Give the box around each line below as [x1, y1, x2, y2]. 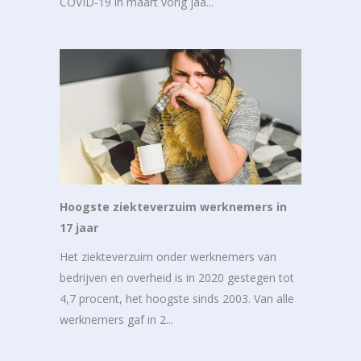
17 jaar [60, 220, 98, 236]
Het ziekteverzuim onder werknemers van [60, 249, 276, 265]
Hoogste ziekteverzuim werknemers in [60, 199, 287, 215]
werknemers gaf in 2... [60, 312, 173, 328]
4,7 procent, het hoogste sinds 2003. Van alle [60, 291, 294, 307]
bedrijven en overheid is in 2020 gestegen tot [60, 270, 294, 286]
